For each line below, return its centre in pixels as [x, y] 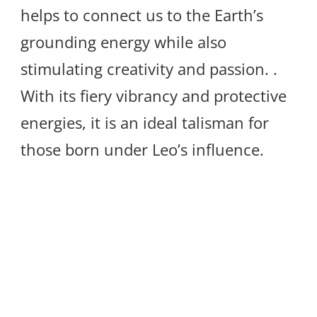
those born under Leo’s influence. [142, 150]
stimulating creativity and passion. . [149, 69]
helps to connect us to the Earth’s [142, 15]
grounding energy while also [123, 42]
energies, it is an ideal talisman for [145, 123]
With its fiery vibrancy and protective [154, 96]
